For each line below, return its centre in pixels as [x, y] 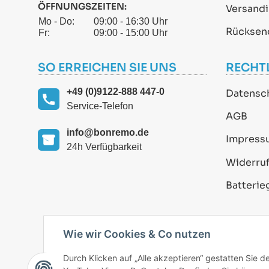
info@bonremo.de [108, 132]
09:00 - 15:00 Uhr [131, 32]
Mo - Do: [56, 21]
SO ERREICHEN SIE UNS [107, 67]
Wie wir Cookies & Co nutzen [137, 234]
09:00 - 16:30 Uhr [131, 21]
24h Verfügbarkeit [104, 147]
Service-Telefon [100, 106]
